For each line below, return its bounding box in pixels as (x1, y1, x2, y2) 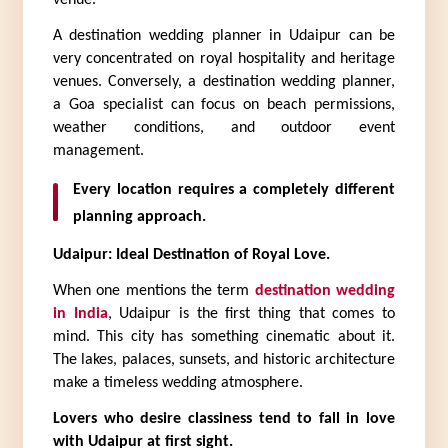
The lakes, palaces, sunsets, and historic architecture (52, 351, 396, 368)
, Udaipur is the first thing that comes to (107, 305, 396, 322)
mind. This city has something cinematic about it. (52, 328, 396, 345)
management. (52, 142, 144, 159)
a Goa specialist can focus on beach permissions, (52, 96, 396, 113)
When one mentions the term (52, 282, 255, 299)
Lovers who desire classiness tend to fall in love (52, 411, 396, 428)
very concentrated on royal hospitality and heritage (52, 50, 396, 67)
